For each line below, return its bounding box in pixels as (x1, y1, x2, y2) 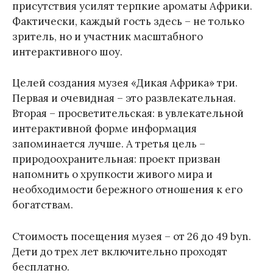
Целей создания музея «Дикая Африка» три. (12, 76, 238, 90)
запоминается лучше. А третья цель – (12, 137, 205, 151)
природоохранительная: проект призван (12, 152, 221, 166)
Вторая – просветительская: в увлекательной (12, 107, 244, 121)
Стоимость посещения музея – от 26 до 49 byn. (12, 229, 251, 243)
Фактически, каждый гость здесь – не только (12, 15, 244, 29)
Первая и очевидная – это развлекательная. (12, 91, 236, 105)
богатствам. (12, 198, 73, 212)
